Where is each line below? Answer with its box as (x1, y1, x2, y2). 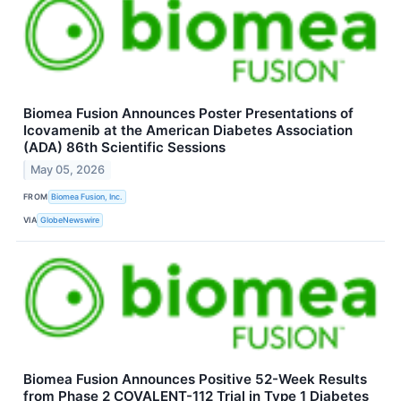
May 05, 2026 (30, 163, 106, 177)
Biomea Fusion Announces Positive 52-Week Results (23, 371, 367, 388)
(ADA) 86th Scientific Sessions (23, 138, 226, 156)
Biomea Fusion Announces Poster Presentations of (23, 104, 354, 122)
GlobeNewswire (40, 214, 100, 225)
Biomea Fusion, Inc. (51, 191, 124, 201)
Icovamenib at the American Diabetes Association (23, 121, 353, 139)
